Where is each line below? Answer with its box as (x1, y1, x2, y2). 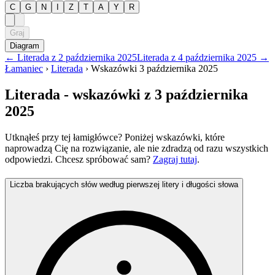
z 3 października (141, 86, 248, 103)
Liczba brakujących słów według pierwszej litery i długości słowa (10, 179, 238, 189)
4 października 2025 (178, 52, 257, 63)
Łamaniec (5, 63, 43, 74)
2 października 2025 (58, 52, 137, 63)
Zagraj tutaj (153, 153, 197, 165)
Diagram (10, 41, 39, 50)
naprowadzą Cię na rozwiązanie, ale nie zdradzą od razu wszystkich (5, 142, 268, 153)
